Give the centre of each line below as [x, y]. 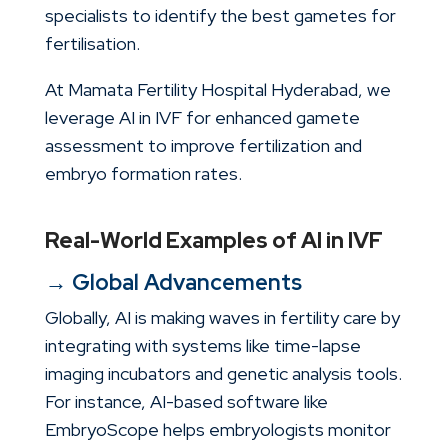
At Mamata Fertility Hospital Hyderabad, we [217, 90]
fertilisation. [92, 44]
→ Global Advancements [173, 283]
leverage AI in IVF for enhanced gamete [202, 118]
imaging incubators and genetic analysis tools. [223, 374]
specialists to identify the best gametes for [220, 16]
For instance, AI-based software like [186, 402]
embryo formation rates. [143, 174]
